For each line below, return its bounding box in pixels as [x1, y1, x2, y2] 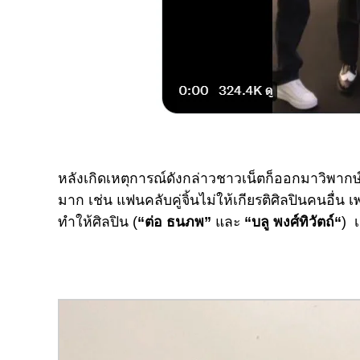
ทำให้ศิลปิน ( [58, 214, 137, 231]
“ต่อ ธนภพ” [137, 214, 211, 231]
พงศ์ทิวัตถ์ [273, 214, 334, 231]
